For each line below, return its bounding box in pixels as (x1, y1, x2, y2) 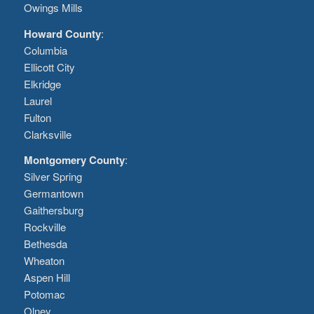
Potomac (23, 287, 65, 302)
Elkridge (23, 76, 61, 91)
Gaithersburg (23, 203, 83, 218)
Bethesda (23, 236, 67, 252)
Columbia (23, 42, 67, 57)
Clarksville (23, 126, 71, 142)
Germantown (23, 186, 83, 201)
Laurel (23, 93, 52, 108)
